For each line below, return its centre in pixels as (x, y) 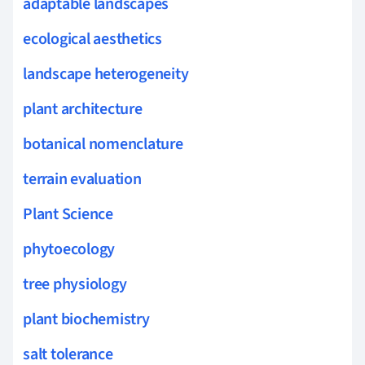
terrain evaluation (82, 179)
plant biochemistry (86, 319)
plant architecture (83, 109)
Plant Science (68, 214)
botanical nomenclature (103, 144)
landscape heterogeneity (106, 74)
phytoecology (69, 249)
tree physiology (75, 284)
